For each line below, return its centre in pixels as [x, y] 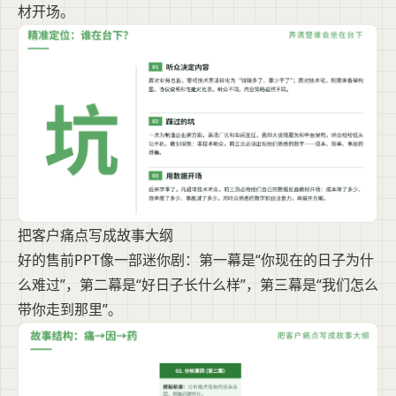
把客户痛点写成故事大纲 [95, 235]
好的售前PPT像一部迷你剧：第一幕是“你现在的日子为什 [196, 259]
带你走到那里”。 [70, 309]
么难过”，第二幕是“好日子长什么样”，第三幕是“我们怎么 [198, 284]
